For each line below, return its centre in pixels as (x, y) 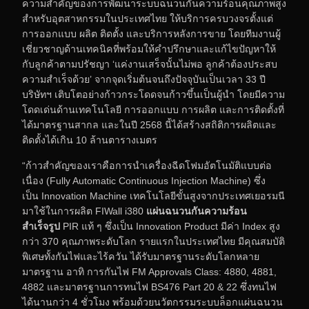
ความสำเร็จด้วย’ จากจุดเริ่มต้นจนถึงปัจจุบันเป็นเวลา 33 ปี (144, 80)
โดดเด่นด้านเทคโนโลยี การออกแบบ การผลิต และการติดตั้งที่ (153, 110)
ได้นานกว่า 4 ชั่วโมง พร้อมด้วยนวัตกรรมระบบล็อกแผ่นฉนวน (152, 302)
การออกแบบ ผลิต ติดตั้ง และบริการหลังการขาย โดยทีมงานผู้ (151, 34)
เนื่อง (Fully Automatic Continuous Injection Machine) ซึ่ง (144, 180)
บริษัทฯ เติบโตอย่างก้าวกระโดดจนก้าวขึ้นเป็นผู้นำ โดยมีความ (153, 95)
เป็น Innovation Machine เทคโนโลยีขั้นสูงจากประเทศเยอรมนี (153, 196)
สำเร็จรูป (42, 226)
